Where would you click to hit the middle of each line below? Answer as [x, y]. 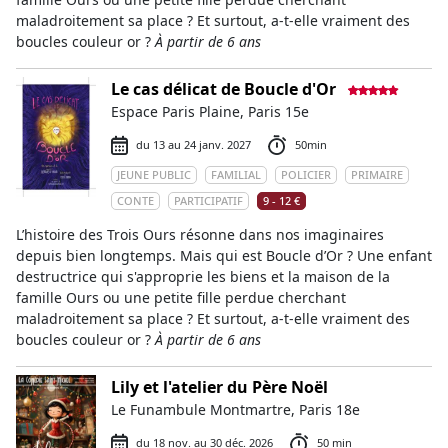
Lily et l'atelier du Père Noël [219, 387]
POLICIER [306, 174]
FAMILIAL [236, 174]
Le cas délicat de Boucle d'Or [223, 89]
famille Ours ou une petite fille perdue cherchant [181, 297]
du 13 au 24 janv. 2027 [193, 144]
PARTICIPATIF [208, 200]
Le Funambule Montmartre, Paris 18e [235, 409]
